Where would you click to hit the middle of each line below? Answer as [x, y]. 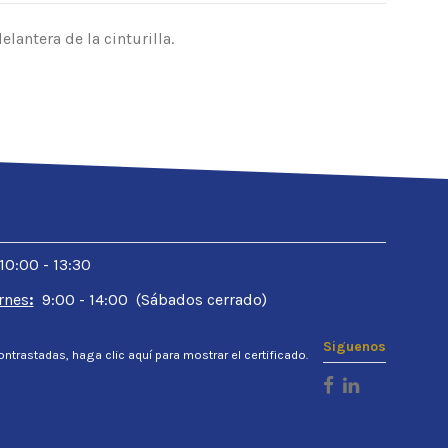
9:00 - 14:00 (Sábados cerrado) [150, 299]
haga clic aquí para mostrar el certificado [189, 355]
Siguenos [354, 347]
